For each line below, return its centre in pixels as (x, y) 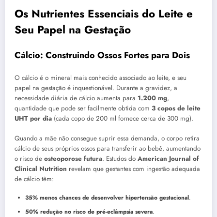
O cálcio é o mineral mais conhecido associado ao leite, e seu (101, 78)
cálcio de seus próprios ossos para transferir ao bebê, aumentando (108, 148)
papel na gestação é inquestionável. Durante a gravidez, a (96, 88)
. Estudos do (120, 158)
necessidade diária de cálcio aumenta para (76, 98)
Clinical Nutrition (41, 169)
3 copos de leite (176, 108)
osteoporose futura (73, 158)
